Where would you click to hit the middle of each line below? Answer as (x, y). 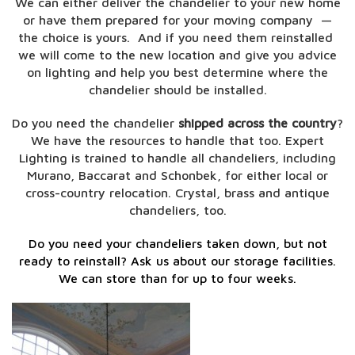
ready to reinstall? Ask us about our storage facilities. (177, 261)
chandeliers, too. (177, 210)
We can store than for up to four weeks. (177, 278)
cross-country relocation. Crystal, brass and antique (177, 193)
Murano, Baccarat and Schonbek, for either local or (177, 175)
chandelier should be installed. (177, 90)
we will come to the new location (118, 55)
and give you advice (278, 55)
